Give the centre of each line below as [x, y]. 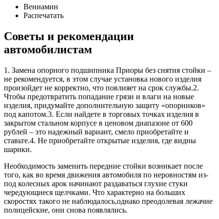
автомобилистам [48, 49]
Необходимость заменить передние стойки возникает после [103, 166]
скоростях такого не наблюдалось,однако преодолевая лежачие [108, 201]
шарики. [18, 149]
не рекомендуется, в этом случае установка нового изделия [103, 79]
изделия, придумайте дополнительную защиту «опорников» [105, 105]
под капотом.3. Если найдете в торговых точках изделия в [101, 114]
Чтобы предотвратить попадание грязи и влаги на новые [99, 96]
